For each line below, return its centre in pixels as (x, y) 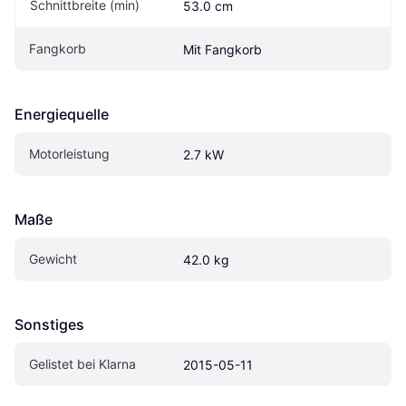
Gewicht (53, 258)
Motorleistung (69, 153)
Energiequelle (62, 114)
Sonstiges (49, 324)
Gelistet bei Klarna (82, 363)
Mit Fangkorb (222, 49)
